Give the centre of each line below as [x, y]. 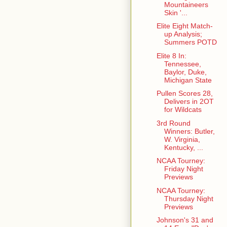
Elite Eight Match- [184, 26]
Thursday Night [188, 198]
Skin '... [176, 12]
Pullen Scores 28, [184, 93]
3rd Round [173, 123]
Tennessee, [182, 64]
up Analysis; [183, 34]
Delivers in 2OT [189, 102]
